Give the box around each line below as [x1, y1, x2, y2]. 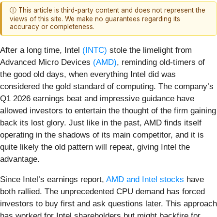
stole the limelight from [107, 45, 192, 55]
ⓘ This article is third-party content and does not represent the [10, 6, 205, 15]
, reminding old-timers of [117, 57, 205, 67]
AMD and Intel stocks [106, 174, 184, 184]
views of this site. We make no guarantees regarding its [10, 15, 180, 23]
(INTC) [82, 45, 107, 55]
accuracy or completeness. [10, 23, 94, 31]
